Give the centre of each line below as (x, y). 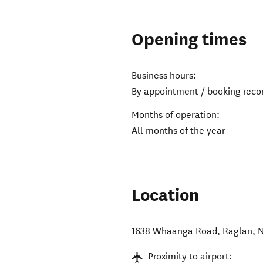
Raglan (238, 231)
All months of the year (179, 131)
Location (166, 195)
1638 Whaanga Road (175, 231)
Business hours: (164, 76)
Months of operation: (176, 115)
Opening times (189, 40)
